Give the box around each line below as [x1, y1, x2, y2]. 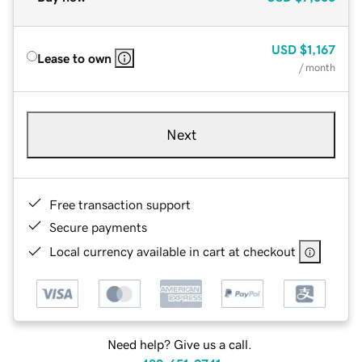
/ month [299, 61, 335, 73]
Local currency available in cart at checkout [49, 244, 296, 258]
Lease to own [37, 51, 112, 65]
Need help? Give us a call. [107, 338, 252, 351]
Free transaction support [49, 197, 191, 211]
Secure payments [49, 220, 147, 234]
